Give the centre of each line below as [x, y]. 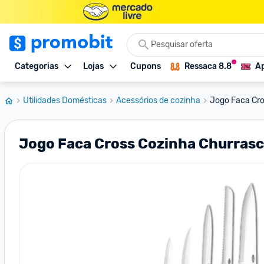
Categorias [37, 66]
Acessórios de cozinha [158, 100]
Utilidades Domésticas [65, 100]
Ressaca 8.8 [208, 66]
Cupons [146, 66]
